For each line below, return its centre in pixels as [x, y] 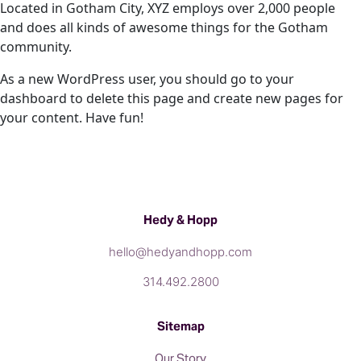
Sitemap [180, 326]
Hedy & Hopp [180, 220]
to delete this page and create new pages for [205, 98]
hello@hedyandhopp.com [180, 252]
